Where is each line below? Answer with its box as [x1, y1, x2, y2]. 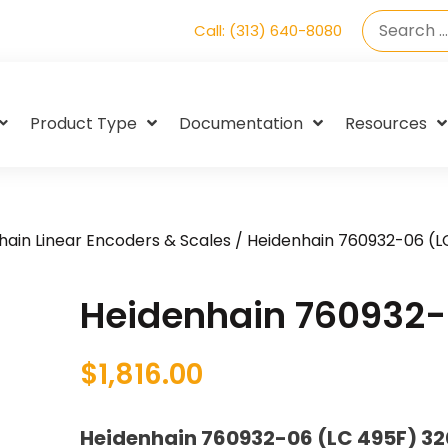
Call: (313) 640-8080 [194, 20, 342, 41]
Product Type [30, 112, 137, 135]
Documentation [179, 112, 303, 135]
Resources [345, 112, 427, 135]
